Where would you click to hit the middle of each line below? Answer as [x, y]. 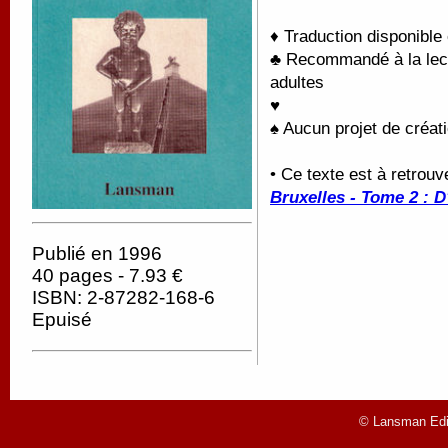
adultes [297, 82]
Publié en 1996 [97, 254]
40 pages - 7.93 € [107, 276]
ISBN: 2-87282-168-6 [123, 298]
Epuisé [62, 320]
